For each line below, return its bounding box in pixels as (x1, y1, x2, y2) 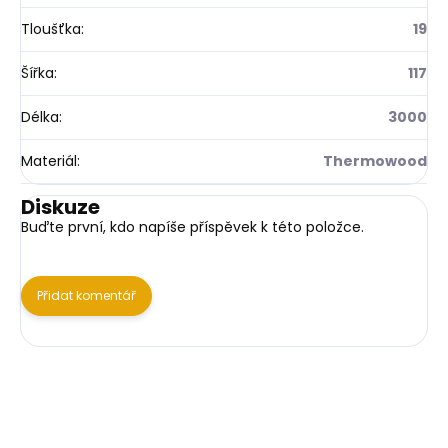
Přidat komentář (37, 286, 136, 304)
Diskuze (21, 192, 100, 221)
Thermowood (323, 150, 427, 171)
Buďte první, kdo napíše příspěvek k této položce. (21, 216, 364, 237)
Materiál (21, 150, 77, 171)
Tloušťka (21, 18, 81, 39)
